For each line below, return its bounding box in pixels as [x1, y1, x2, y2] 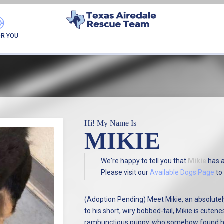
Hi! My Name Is [84, 119, 136, 127]
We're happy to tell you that [101, 156, 188, 165]
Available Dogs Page [150, 168, 215, 176]
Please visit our [101, 168, 150, 176]
